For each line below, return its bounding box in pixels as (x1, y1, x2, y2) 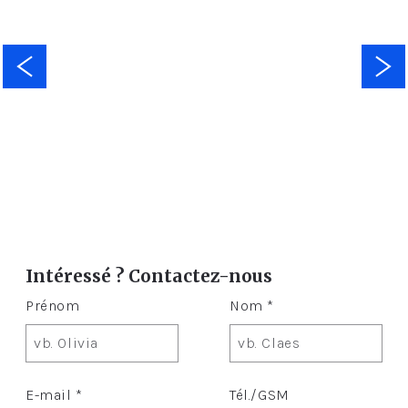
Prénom (25, 297, 80, 315)
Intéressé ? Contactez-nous (25, 264, 272, 287)
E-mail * (25, 386, 83, 404)
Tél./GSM (229, 386, 290, 404)
